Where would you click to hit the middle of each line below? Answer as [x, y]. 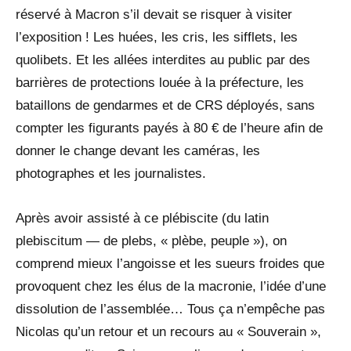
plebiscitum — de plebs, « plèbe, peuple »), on [151, 241]
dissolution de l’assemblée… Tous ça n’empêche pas [170, 309]
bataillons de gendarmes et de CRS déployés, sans [165, 106]
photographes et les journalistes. [111, 174]
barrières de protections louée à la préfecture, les [160, 83]
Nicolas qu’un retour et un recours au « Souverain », [168, 332]
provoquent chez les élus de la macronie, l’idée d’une [171, 287]
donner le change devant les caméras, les [138, 151]
